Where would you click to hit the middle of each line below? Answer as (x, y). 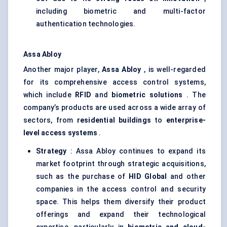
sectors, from (50, 120)
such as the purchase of (83, 177)
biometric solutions (147, 95)
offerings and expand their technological (121, 215)
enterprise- (186, 120)
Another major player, (63, 70)
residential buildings (114, 120)
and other (186, 177)
